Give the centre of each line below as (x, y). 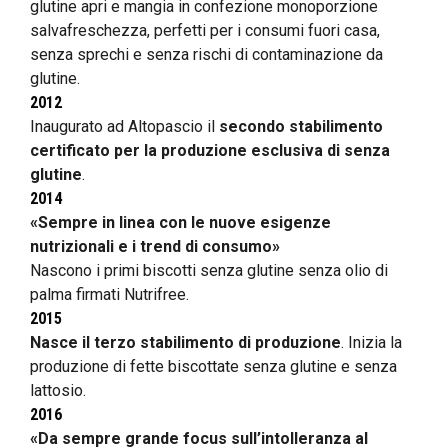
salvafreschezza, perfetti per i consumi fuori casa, (205, 30)
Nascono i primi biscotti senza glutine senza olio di (209, 270)
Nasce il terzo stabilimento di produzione (185, 342)
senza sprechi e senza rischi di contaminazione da (206, 54)
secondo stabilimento (301, 126)
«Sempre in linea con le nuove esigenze (180, 222)
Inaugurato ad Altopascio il (124, 126)
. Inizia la (371, 342)
